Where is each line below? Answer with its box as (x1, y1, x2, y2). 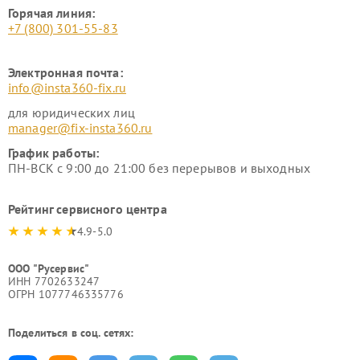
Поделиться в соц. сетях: (8, 325, 134, 340)
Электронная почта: (8, 63, 123, 80)
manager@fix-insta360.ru (8, 119, 153, 136)
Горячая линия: (8, 4, 96, 21)
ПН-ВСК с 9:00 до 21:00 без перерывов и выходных (8, 159, 311, 176)
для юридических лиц (8, 104, 135, 121)
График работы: (8, 144, 100, 161)
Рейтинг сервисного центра (8, 200, 167, 217)
